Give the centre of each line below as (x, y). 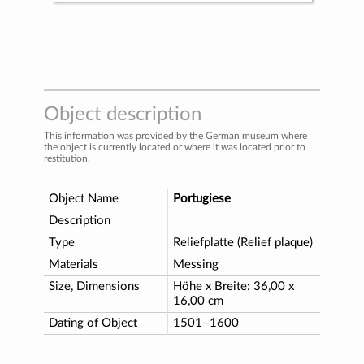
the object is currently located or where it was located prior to (175, 147)
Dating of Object (93, 323)
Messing (196, 264)
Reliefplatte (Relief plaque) (243, 242)
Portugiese (202, 198)
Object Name (84, 198)
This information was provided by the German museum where (175, 135)
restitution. (67, 158)
